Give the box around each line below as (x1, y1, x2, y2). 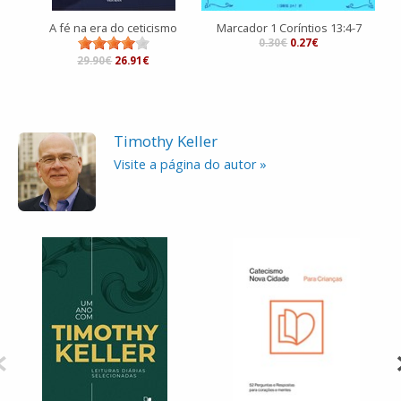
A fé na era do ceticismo (49, 20, 178, 37)
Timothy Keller (114, 131, 218, 152)
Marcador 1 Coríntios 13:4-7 (216, 20, 362, 37)
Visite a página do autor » (114, 156, 267, 174)
